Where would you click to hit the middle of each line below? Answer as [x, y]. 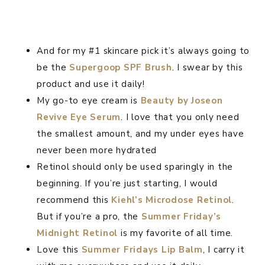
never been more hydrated [97, 151]
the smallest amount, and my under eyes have [140, 134]
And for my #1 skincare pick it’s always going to [143, 51]
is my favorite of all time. [175, 233]
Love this [58, 250]
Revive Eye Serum [79, 117]
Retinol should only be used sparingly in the [135, 167]
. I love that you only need [180, 117]
